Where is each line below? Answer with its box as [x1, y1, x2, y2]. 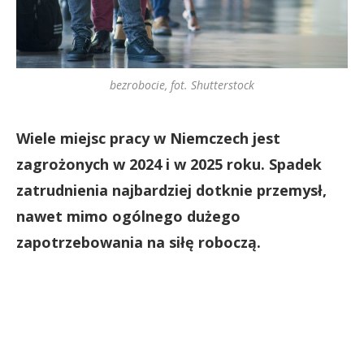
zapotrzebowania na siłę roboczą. [16, 232, 261, 252]
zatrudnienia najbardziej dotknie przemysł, [16, 180, 327, 200]
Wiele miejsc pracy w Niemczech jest [16, 128, 280, 148]
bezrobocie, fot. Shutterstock [110, 76, 254, 93]
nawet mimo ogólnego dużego [16, 206, 240, 226]
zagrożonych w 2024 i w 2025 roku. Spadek [16, 154, 322, 174]
